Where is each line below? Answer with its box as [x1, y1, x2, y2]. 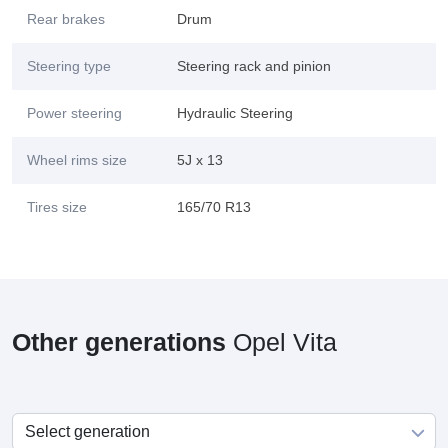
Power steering [27, 105, 122, 121]
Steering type [27, 58, 111, 74]
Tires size [27, 199, 87, 215]
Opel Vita [226, 328, 337, 356]
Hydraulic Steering [177, 105, 293, 121]
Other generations [12, 328, 226, 356]
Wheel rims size [27, 152, 127, 168]
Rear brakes [27, 11, 105, 27]
